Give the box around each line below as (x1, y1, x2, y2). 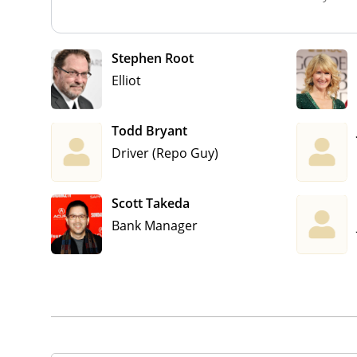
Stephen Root (112, 49, 194, 67)
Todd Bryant (112, 121, 187, 139)
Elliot (112, 71, 141, 89)
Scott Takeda (112, 194, 190, 212)
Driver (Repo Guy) (112, 143, 218, 162)
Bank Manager (112, 216, 198, 234)
